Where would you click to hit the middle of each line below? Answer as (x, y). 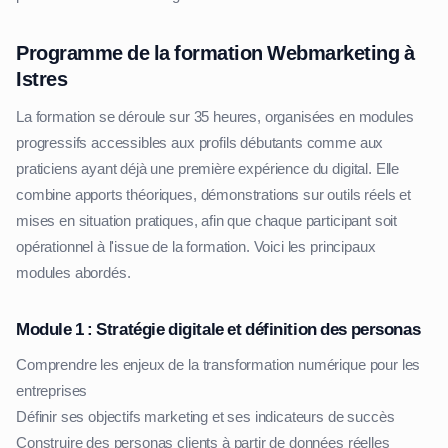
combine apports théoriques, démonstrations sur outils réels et (214, 194)
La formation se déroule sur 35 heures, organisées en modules (215, 116)
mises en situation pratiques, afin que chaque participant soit (207, 220)
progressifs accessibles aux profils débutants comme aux (200, 142)
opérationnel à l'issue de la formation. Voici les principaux (196, 246)
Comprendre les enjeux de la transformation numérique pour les (218, 364)
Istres (41, 78)
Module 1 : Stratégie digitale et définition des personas (218, 328)
